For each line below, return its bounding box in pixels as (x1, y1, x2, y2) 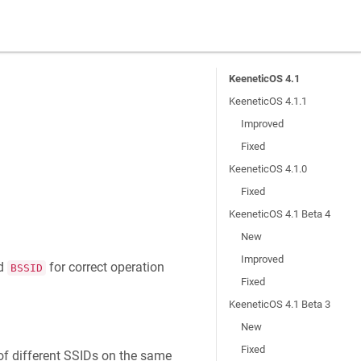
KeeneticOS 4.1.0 (229, 163, 308, 175)
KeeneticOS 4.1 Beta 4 (229, 208, 331, 220)
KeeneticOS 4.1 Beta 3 (229, 298, 331, 310)
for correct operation (45, 259, 164, 275)
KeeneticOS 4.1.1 (229, 95, 308, 107)
